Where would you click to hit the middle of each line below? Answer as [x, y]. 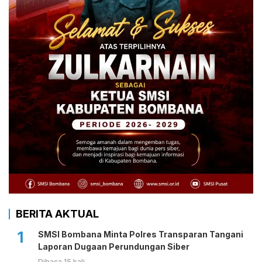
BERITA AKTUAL [57, 213]
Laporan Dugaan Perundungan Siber [114, 246]
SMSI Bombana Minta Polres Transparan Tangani [141, 234]
